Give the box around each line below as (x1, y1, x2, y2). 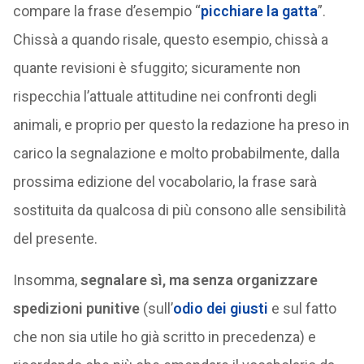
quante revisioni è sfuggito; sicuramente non (12, 59, 301, 76)
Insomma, (12, 271, 80, 288)
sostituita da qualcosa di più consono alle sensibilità (12, 201, 346, 219)
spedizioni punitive (12, 300, 140, 317)
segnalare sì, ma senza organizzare (80, 271, 318, 288)
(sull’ (139, 300, 173, 317)
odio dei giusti (172, 300, 268, 317)
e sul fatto (267, 300, 336, 317)
